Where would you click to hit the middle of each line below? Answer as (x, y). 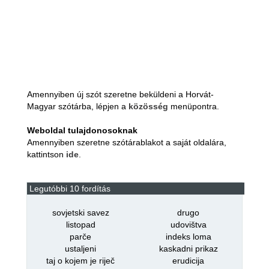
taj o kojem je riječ (81, 261)
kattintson (46, 154)
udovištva (188, 225)
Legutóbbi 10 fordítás (70, 189)
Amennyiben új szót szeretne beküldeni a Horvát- (120, 94)
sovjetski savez (80, 213)
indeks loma (188, 237)
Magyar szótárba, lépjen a (77, 106)
